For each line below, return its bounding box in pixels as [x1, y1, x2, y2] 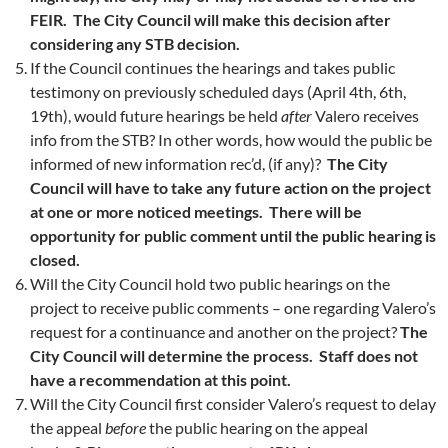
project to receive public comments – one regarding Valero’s [30, 297, 436, 317]
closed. [30, 249, 80, 269]
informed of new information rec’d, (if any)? [30, 153, 327, 173]
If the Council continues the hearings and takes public [30, 57, 395, 77]
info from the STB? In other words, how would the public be [30, 129, 432, 149]
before [105, 417, 146, 437]
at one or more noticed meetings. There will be [30, 201, 362, 221]
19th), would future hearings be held [30, 105, 281, 125]
